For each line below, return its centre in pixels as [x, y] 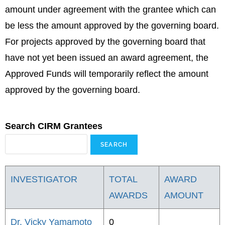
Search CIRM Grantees [54, 126]
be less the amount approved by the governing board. [112, 26]
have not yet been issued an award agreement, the [107, 58]
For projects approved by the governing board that [105, 42]
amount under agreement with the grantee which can [110, 10]
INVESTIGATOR [44, 179]
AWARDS [128, 195]
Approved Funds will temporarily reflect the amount [107, 74]
